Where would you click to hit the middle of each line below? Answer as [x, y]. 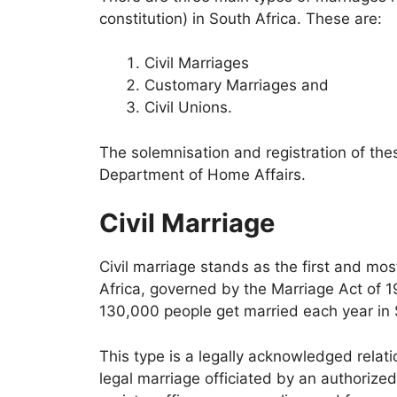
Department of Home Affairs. [202, 174]
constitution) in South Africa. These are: [241, 18]
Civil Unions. [188, 108]
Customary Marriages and [237, 86]
